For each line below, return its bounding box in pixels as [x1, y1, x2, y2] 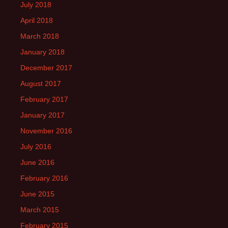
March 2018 [20, 32, 59, 40]
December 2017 [20, 64, 72, 72]
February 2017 [20, 95, 68, 103]
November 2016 [20, 127, 72, 135]
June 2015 [20, 190, 54, 198]
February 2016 [20, 174, 68, 182]
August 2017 [20, 79, 61, 88]
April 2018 [20, 16, 53, 24]
